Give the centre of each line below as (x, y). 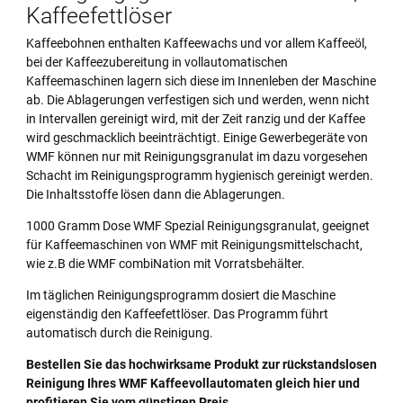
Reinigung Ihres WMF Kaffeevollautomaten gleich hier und (193, 384)
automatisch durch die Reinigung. (120, 333)
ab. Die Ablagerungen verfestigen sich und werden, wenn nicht (198, 100)
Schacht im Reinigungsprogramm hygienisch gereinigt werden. (200, 176)
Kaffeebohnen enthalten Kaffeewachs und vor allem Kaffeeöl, (197, 44)
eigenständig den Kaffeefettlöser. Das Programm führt (177, 314)
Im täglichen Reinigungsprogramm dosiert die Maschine (181, 296)
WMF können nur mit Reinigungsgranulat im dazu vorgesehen (197, 157)
